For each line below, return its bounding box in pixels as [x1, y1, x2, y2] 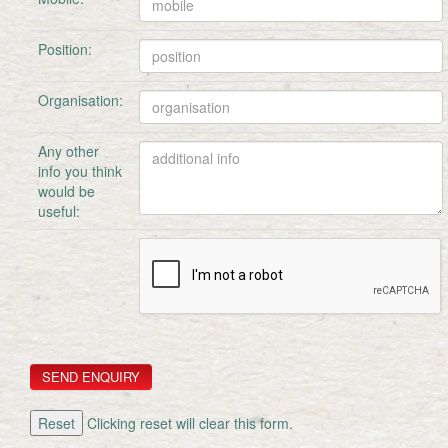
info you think [38, 161, 122, 181]
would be [38, 181, 95, 201]
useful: [38, 201, 80, 221]
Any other [38, 141, 99, 161]
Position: [38, 39, 92, 59]
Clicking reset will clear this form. [83, 413, 293, 433]
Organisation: [38, 90, 123, 110]
